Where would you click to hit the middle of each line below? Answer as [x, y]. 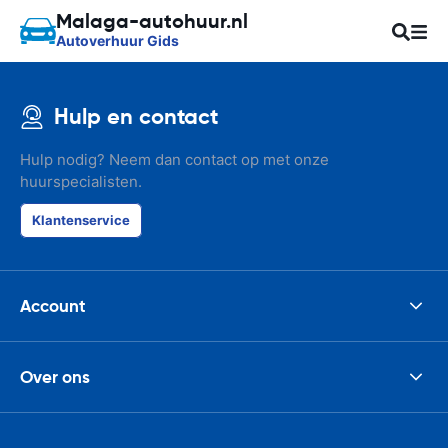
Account [53, 305]
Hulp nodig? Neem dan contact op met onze [174, 159]
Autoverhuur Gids [117, 40]
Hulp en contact [136, 116]
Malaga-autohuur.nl [152, 20]
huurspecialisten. [81, 181]
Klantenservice [81, 220]
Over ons [55, 376]
